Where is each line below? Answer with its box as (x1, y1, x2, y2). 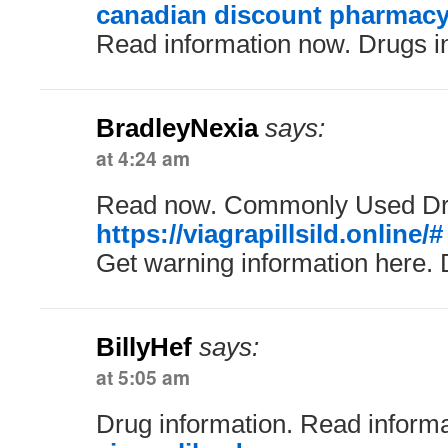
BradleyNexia (96, 114, 258, 142)
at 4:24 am (96, 144, 190, 172)
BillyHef (96, 333, 192, 361)
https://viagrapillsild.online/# (96, 220, 443, 248)
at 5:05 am (96, 363, 190, 391)
